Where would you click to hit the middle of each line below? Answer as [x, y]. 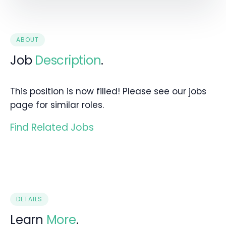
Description [68, 61]
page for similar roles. [57, 105]
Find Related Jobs [52, 128]
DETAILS [29, 199]
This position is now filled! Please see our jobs [108, 92]
